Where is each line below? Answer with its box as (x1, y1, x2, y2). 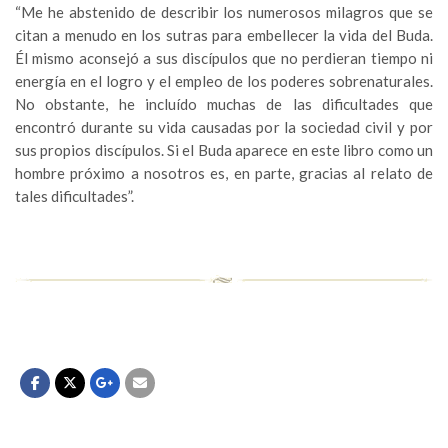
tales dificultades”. (15, 187, 134, 206)
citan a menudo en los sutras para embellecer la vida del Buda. (15, 26, 433, 45)
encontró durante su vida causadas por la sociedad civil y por (15, 118, 433, 137)
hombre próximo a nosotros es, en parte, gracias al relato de (15, 164, 433, 183)
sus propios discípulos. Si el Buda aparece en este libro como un (15, 141, 433, 160)
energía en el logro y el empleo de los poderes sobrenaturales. (15, 72, 433, 91)
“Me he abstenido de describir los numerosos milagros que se (15, 3, 433, 22)
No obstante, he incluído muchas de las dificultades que (15, 95, 433, 114)
